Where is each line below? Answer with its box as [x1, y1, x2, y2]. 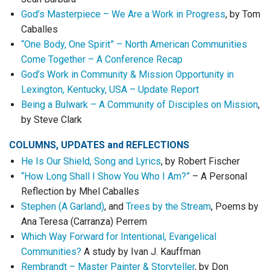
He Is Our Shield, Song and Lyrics [21, 155, 161, 167]
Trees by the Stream [126, 201, 211, 212]
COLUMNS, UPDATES [9, 139, 107, 151]
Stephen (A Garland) [21, 201, 104, 212]
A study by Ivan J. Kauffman [81, 246, 203, 257]
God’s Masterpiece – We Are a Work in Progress [21, 8, 225, 20]
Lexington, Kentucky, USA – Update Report [21, 84, 199, 95]
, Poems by [211, 201, 259, 212]
